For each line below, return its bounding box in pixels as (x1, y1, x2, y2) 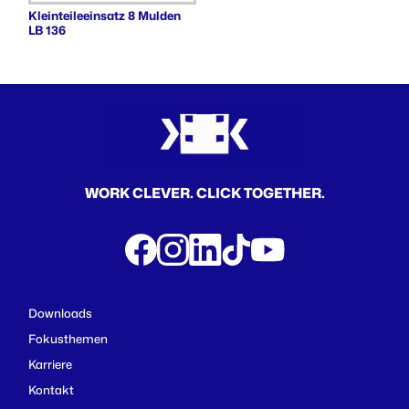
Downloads (28, 305, 92, 320)
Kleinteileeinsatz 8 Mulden (28, 7, 181, 23)
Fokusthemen (28, 330, 108, 346)
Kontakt (28, 382, 74, 397)
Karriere (28, 356, 72, 372)
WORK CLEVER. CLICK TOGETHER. (84, 184, 325, 202)
